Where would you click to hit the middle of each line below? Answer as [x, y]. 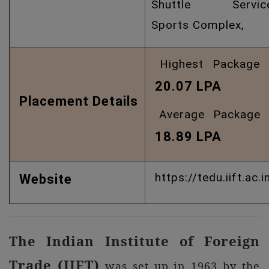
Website [44, 179]
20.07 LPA [188, 86]
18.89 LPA [188, 137]
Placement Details [77, 101]
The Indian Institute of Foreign [134, 241]
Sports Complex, [198, 25]
